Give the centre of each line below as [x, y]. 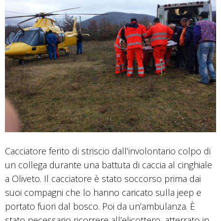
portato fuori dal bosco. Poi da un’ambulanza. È [100, 206]
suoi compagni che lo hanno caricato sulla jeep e [103, 192]
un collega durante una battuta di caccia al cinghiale [109, 165]
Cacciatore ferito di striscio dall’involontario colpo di [108, 151]
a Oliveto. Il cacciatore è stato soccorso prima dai [103, 178]
